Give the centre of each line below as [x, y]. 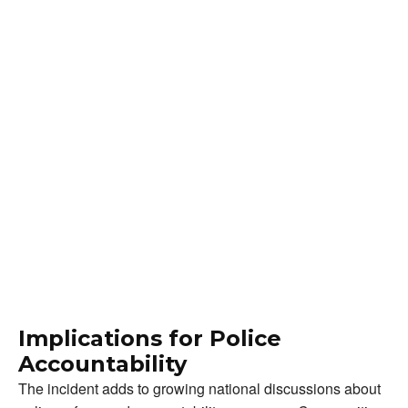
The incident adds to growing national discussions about [199, 388]
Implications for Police [150, 338]
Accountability [102, 363]
